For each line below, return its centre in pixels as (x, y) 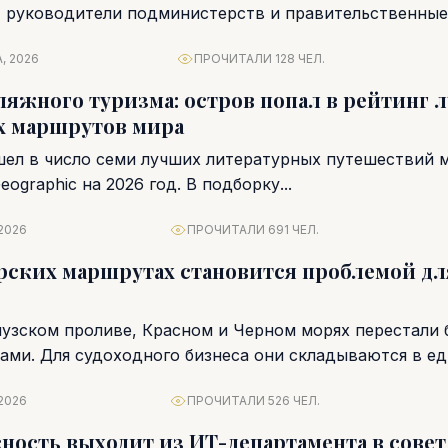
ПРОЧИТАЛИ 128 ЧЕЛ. (259, 58)
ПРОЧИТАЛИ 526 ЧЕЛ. (253, 400)
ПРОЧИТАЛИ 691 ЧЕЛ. (253, 229)
